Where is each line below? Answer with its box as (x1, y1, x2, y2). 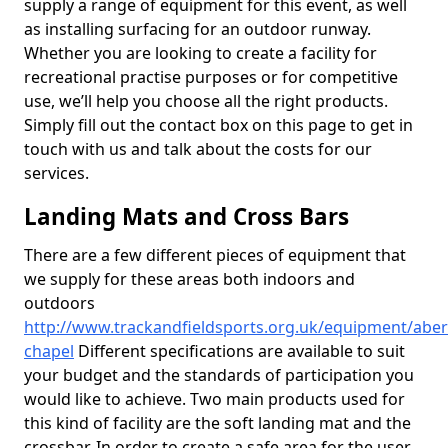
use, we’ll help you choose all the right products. (24, 90, 388, 112)
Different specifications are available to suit (74, 340, 405, 362)
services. (24, 162, 89, 184)
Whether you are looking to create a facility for (24, 42, 377, 64)
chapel (24, 340, 74, 362)
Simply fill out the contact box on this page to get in (24, 114, 413, 136)
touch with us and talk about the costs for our (24, 138, 372, 160)
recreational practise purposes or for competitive (24, 66, 398, 88)
